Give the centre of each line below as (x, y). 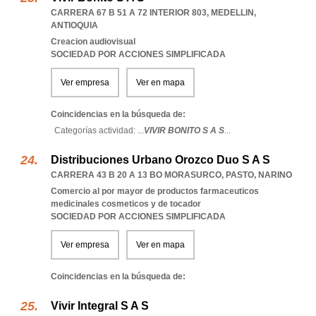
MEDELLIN (232, 13)
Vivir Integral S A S (100, 306)
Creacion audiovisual (93, 42)
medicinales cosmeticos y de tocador (126, 204)
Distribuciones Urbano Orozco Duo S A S (160, 160)
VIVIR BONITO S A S (184, 130)
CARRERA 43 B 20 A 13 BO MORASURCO (136, 175)
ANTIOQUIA (74, 25)
